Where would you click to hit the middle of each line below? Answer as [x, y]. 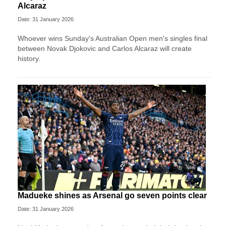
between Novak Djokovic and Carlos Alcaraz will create [105, 49]
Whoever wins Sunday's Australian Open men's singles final [112, 39]
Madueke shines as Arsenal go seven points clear [112, 196]
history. [29, 59]
